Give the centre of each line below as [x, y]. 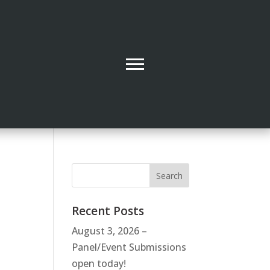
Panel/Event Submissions [129, 247]
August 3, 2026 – [110, 231]
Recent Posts [108, 211]
